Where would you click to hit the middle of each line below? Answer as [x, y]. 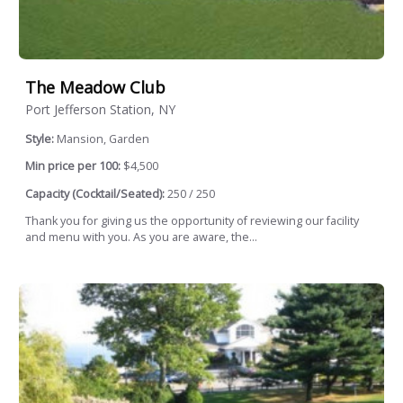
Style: [41, 139]
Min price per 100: [73, 166]
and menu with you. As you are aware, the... [141, 237]
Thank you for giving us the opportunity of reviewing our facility [192, 221]
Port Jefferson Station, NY [100, 109]
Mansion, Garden [103, 139]
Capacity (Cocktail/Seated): [95, 193]
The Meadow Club [95, 87]
